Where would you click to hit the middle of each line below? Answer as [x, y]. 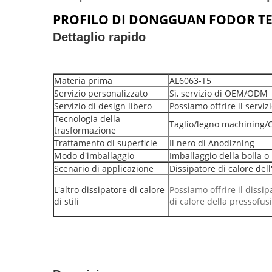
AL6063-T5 [190, 80]
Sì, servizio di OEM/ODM [219, 93]
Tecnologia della [87, 119]
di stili [66, 201]
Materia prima [83, 80]
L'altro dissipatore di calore [109, 190]
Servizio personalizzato [101, 93]
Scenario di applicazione [104, 168]
